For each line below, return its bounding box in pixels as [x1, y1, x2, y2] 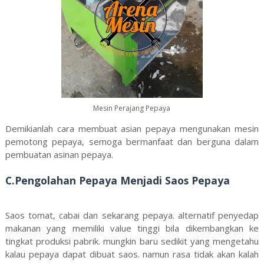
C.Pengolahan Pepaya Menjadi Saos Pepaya [5, 173, 230, 187]
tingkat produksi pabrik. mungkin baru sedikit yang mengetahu [5, 235, 259, 247]
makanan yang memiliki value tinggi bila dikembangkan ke [5, 222, 259, 234]
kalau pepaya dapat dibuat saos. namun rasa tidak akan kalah [5, 247, 259, 260]
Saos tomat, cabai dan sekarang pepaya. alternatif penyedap [5, 209, 259, 221]
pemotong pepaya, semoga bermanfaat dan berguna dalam [5, 135, 259, 147]
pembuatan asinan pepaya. [5, 148, 113, 160]
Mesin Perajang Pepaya [93, 103, 171, 113]
